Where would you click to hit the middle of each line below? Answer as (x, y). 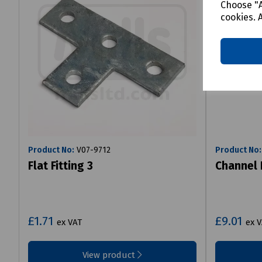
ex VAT (69, 223)
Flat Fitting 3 (61, 166)
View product (110, 255)
